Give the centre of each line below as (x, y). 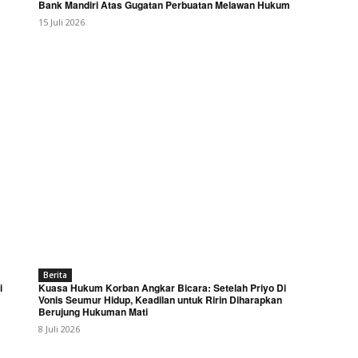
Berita (55, 274)
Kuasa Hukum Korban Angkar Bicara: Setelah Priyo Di (162, 287)
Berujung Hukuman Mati (93, 311)
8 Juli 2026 (59, 328)
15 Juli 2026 (62, 22)
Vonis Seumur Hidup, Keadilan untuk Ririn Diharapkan (160, 299)
